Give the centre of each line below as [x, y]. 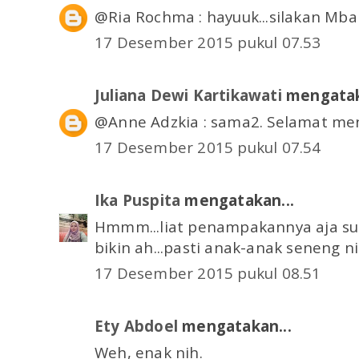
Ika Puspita [138, 200]
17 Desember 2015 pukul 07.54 [208, 147]
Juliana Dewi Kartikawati [188, 95]
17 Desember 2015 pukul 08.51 [208, 273]
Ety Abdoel [136, 326]
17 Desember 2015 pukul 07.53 [208, 42]
